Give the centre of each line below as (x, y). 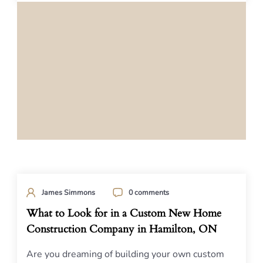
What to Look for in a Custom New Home (124, 213)
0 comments (149, 192)
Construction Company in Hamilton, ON (122, 229)
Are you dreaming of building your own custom (125, 254)
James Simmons (68, 192)
